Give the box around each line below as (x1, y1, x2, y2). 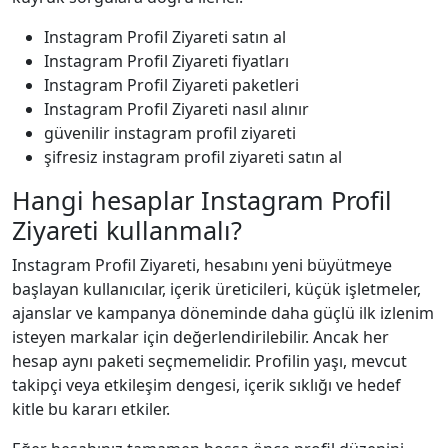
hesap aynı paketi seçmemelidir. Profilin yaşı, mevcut (12, 349, 407, 372)
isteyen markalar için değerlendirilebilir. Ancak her (12, 325, 389, 348)
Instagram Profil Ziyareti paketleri (44, 73, 299, 96)
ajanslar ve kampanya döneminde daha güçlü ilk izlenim (12, 301, 434, 324)
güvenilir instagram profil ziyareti (44, 121, 296, 144)
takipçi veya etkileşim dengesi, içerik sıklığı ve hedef (12, 373, 401, 396)
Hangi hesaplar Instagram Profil (12, 182, 392, 217)
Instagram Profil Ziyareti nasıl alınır (44, 97, 309, 120)
